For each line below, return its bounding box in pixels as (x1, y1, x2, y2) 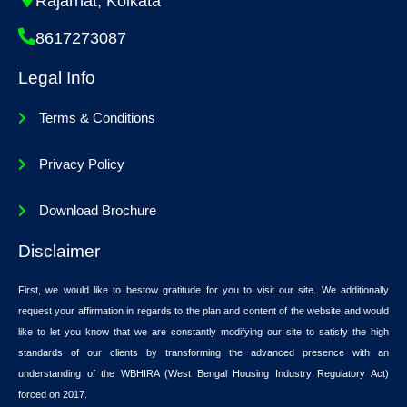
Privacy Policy (38, 156, 124, 172)
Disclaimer (18, 241, 100, 261)
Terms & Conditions (38, 110, 155, 125)
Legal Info (18, 67, 95, 87)
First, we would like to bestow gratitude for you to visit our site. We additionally (18, 283, 389, 295)
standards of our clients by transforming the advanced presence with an (18, 346, 389, 358)
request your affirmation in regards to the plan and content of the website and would (18, 304, 389, 316)
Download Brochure (38, 203, 156, 218)
